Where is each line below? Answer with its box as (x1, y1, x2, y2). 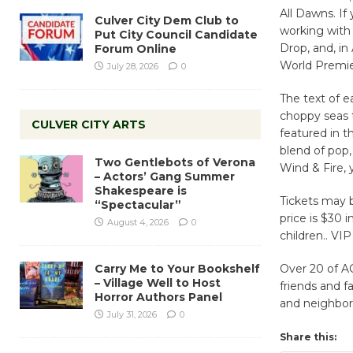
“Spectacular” (95, 197, 181, 212)
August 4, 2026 (107, 216, 169, 228)
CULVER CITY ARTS (32, 117, 146, 132)
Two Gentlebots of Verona (95, 154, 255, 169)
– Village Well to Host (95, 275, 221, 290)
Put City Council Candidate (95, 27, 258, 42)
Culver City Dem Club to (95, 13, 239, 28)
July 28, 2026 (107, 60, 158, 72)
